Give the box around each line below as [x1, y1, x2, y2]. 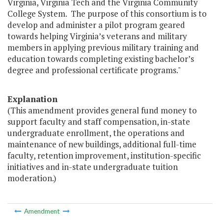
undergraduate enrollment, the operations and [7, 127, 185, 139]
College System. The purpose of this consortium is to [7, 8, 207, 20]
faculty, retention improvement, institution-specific [7, 150, 201, 162]
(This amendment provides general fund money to [7, 105, 197, 116]
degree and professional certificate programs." [7, 64, 181, 76]
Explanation [7, 93, 57, 105]
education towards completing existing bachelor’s [7, 53, 194, 65]
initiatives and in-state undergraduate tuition [7, 161, 178, 173]
